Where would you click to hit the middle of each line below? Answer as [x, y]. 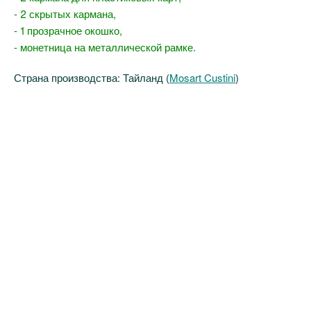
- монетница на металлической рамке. [105, 47]
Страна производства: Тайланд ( [92, 77]
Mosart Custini [202, 77]
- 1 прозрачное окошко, [68, 30]
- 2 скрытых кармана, [65, 14]
